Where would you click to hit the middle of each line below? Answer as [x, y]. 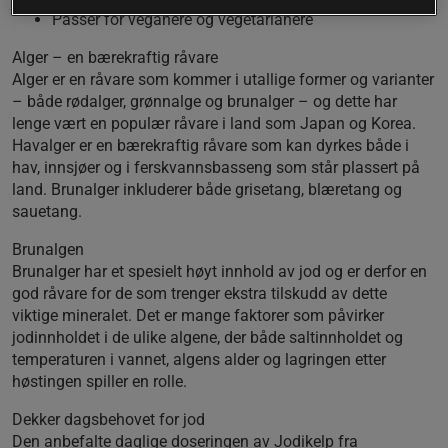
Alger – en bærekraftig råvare [115, 57]
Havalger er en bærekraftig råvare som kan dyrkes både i [210, 145]
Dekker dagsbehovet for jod [108, 419]
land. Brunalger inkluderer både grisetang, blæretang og [207, 189]
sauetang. [47, 211]
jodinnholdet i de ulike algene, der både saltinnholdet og [207, 337]
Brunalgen [48, 249]
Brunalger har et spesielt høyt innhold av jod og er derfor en [219, 271]
